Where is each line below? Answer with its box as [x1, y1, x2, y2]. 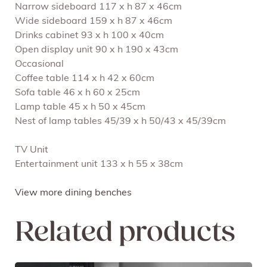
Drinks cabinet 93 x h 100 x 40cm [15, 31, 164, 41]
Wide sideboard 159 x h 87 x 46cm [15, 17, 172, 27]
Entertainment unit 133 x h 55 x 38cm [15, 160, 183, 170]
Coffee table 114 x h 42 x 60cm [15, 74, 154, 84]
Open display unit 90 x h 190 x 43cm [15, 45, 178, 55]
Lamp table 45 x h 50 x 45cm [15, 103, 145, 113]
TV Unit [15, 145, 48, 156]
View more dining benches [15, 188, 132, 198]
